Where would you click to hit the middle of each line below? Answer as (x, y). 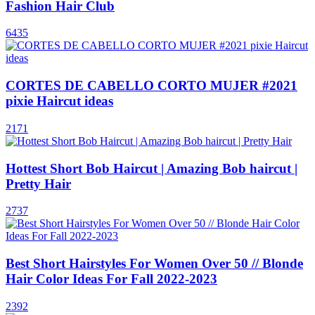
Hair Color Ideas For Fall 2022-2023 (111, 279)
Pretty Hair (38, 184)
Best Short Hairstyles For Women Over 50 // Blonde (154, 263)
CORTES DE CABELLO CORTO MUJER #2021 (152, 86)
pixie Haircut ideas (59, 101)
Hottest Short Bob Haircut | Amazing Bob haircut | (152, 168)
